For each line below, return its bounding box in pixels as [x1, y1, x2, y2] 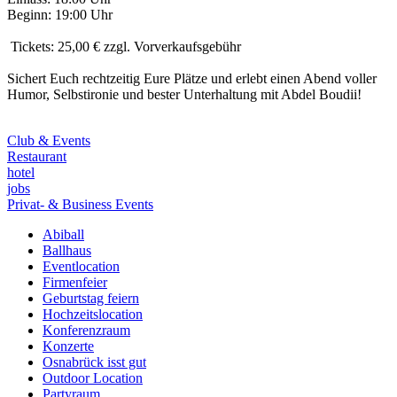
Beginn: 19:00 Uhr [7, 6, 113, 22]
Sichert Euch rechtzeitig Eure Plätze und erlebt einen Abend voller [7, 70, 377, 86]
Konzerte [43, 338, 94, 354]
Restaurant [7, 148, 66, 164]
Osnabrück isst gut [43, 354, 146, 370]
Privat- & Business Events [7, 196, 153, 212]
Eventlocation [43, 258, 120, 274]
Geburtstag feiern [43, 290, 139, 306]
